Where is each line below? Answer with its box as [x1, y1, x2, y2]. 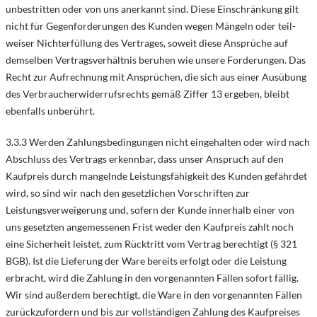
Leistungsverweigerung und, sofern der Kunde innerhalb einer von [6, 204, 294, 216]
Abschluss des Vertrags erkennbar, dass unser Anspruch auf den [6, 153, 284, 165]
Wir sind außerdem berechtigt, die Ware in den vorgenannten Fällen [6, 289, 302, 301]
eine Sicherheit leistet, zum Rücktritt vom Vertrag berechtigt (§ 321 [6, 238, 297, 250]
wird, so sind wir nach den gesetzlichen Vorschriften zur [6, 187, 250, 199]
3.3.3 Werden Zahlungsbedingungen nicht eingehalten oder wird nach [6, 136, 310, 148]
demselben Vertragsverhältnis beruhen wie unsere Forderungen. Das [6, 54, 306, 66]
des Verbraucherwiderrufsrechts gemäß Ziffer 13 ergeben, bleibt [6, 88, 289, 100]
